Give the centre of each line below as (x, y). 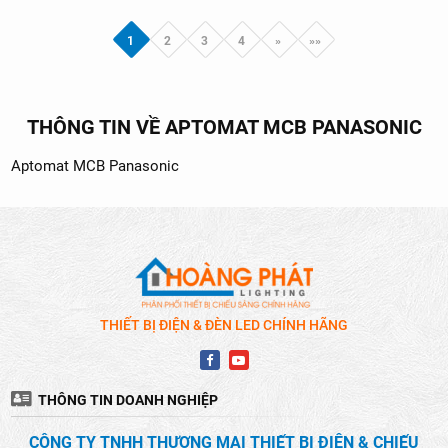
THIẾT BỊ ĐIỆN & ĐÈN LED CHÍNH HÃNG (224, 324)
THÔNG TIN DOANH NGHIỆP (127, 399)
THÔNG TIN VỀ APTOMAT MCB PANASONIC (224, 126)
